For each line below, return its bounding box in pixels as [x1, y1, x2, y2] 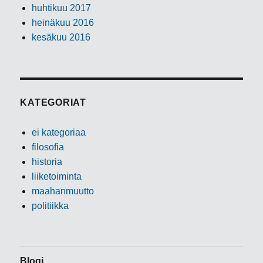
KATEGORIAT [20, 97, 86, 108]
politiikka [32, 201, 69, 211]
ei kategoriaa [32, 127, 86, 138]
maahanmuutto [32, 186, 95, 197]
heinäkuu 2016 [32, 18, 95, 28]
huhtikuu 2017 [32, 3, 92, 14]
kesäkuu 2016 [32, 32, 91, 43]
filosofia [32, 142, 65, 153]
